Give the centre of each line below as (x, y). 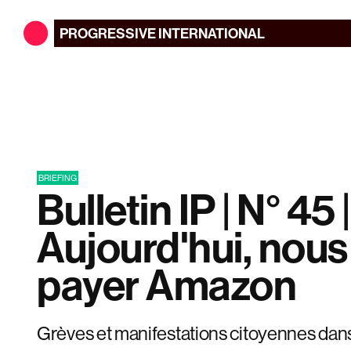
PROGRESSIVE (108, 33)
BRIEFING (58, 177)
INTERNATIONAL (211, 33)
